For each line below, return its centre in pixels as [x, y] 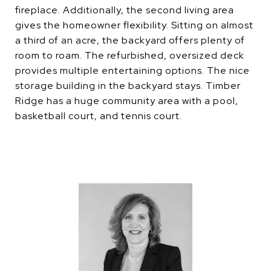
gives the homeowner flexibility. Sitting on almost [134, 25]
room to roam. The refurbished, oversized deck [130, 55]
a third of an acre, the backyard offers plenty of [130, 40]
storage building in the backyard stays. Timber [128, 86]
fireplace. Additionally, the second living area [125, 10]
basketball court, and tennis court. [99, 116]
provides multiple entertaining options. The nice [132, 70]
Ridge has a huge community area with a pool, [127, 101]
